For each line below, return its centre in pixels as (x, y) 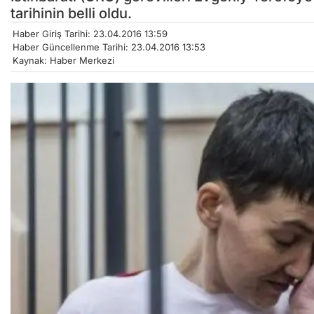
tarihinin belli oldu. (71, 14)
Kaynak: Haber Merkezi (63, 61)
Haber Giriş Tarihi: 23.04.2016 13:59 (90, 34)
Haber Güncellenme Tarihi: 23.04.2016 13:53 (109, 47)
